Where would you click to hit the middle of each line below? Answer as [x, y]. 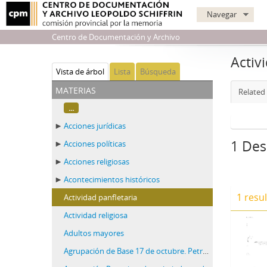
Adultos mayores [94, 233]
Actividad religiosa [96, 215]
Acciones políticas [95, 144]
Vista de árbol [80, 72]
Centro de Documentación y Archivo [116, 37]
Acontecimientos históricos [112, 179]
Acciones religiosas [97, 162]
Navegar [222, 14]
